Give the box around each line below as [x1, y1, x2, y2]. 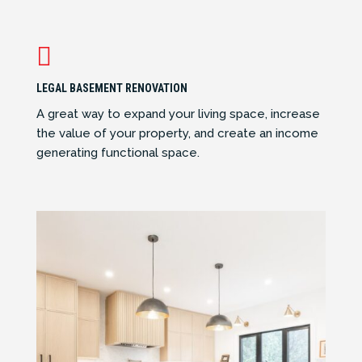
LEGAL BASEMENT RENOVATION [36, 82, 187, 95]
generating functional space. [36, 145, 200, 161]
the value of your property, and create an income [36, 126, 318, 141]
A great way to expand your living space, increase [36, 107, 320, 122]
